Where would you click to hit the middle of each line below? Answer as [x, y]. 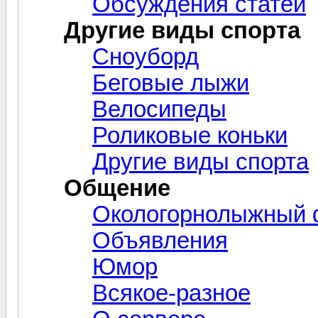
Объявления [160, 240]
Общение [117, 188]
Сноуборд [146, 56]
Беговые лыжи [171, 83]
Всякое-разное [171, 293]
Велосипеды [159, 109]
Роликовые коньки [190, 135]
